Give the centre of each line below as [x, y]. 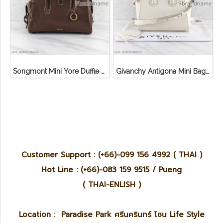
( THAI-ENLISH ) [111, 185]
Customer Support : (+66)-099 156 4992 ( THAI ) [111, 155]
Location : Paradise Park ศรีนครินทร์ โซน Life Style [111, 215]
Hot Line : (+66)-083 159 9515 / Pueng [111, 170]
